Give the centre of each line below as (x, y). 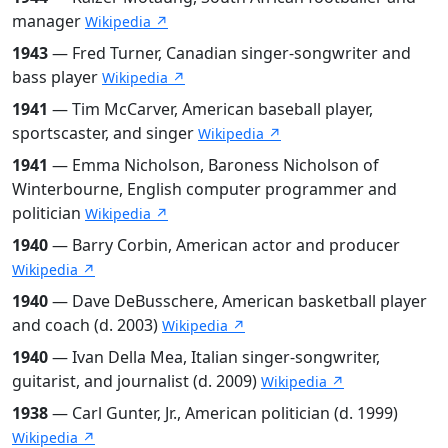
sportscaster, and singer (105, 132)
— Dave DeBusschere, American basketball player (237, 300)
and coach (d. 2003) (87, 324)
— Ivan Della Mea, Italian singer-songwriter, (214, 356)
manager (48, 20)
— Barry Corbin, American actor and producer (224, 244)
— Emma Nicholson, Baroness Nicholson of (213, 164)
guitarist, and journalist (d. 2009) (136, 380)
